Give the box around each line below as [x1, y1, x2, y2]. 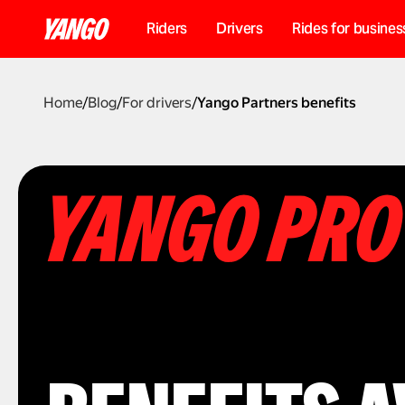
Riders [146, 20, 188, 37]
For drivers [122, 94, 192, 111]
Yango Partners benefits [197, 94, 356, 111]
